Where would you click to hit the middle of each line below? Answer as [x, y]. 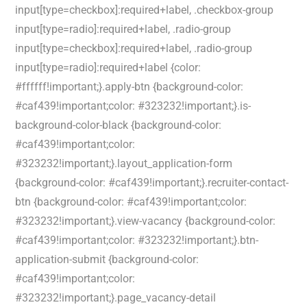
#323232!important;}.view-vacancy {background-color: [146, 221]
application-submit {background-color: [107, 259]
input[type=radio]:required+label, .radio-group [123, 29]
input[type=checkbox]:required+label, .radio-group [134, 48]
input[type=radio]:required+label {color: [108, 67]
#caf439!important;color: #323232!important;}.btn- [137, 240]
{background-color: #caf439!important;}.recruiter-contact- [152, 183]
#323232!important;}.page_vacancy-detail [116, 298]
